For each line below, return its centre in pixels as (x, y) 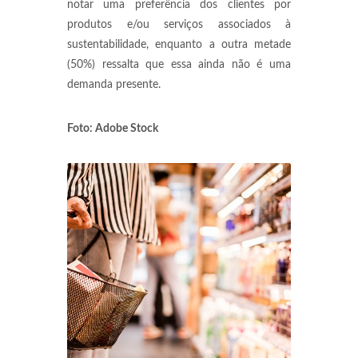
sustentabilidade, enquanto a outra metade (179, 45)
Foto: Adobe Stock (113, 129)
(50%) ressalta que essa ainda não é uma (179, 65)
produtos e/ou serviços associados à (179, 25)
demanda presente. (114, 85)
